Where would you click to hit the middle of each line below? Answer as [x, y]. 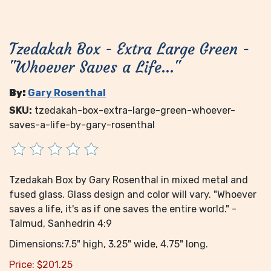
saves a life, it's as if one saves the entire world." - [123, 209]
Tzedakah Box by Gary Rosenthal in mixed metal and [129, 180]
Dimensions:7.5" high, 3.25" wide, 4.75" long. [109, 244]
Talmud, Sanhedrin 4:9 [60, 223]
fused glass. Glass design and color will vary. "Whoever [133, 194]
